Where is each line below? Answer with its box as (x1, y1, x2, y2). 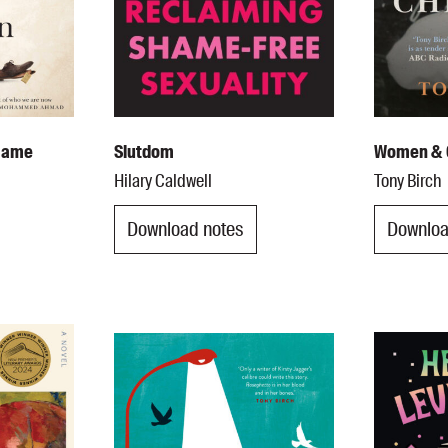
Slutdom (113, 139, 174, 164)
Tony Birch (374, 168, 443, 193)
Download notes (126, 216, 244, 243)
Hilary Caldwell (113, 168, 212, 193)
